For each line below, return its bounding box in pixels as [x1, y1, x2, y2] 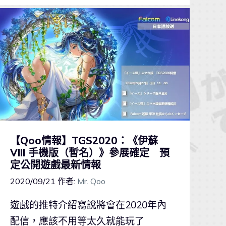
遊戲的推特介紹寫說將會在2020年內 [10, 199, 166, 211]
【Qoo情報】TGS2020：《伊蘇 [10, 134, 158, 147]
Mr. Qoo [77, 176, 105, 187]
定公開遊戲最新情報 [10, 158, 101, 172]
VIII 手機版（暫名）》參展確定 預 [10, 146, 169, 159]
